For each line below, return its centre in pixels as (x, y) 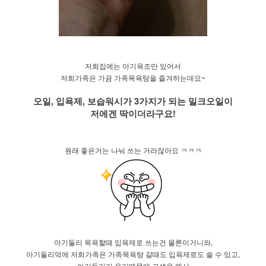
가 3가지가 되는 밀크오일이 (178, 101)
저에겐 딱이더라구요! (133, 113)
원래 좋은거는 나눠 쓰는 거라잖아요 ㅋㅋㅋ (133, 150)
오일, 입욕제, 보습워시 (78, 101)
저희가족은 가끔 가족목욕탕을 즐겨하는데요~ (133, 77)
